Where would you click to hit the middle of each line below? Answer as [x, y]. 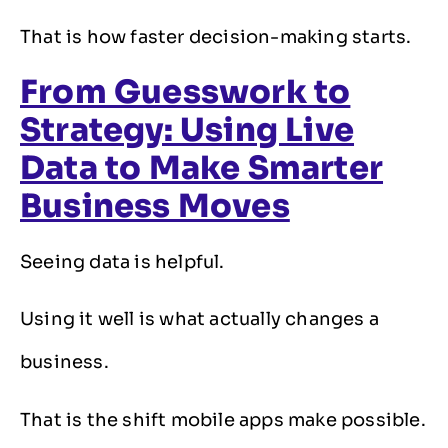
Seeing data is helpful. [122, 261]
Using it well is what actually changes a [200, 319]
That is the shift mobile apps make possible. [223, 419]
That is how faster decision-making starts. [216, 36]
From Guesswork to [185, 91]
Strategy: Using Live [187, 129]
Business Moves [155, 205]
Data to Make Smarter [202, 167]
